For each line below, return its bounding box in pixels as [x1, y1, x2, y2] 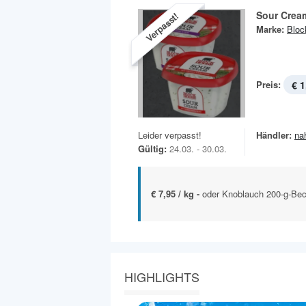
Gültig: [138, 141, 167, 155]
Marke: [256, 22, 284, 36]
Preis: [256, 77, 281, 91]
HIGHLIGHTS [124, 267, 199, 286]
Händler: [256, 128, 292, 141]
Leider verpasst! [138, 128, 201, 141]
